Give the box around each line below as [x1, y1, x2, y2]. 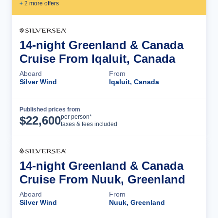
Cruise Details [137, 112, 189, 121]
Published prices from [19, 106, 80, 113]
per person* [61, 113, 92, 120]
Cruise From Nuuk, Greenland [19, 172, 185, 186]
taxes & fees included [61, 120, 117, 127]
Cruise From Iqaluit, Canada [19, 52, 175, 65]
